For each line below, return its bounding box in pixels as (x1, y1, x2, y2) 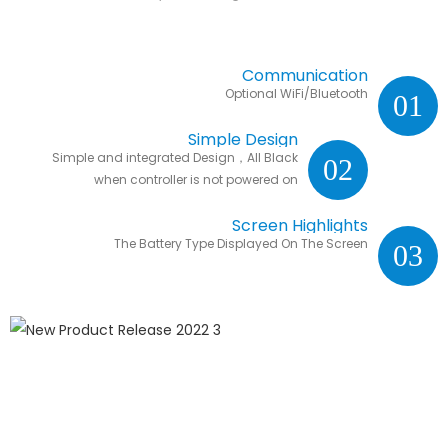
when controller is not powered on (93, 171, 298, 189)
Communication (241, 64, 368, 88)
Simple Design (187, 128, 298, 152)
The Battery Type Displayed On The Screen (113, 235, 368, 253)
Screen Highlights (231, 214, 368, 238)
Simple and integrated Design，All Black (51, 149, 298, 167)
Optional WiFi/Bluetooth (224, 85, 368, 103)
